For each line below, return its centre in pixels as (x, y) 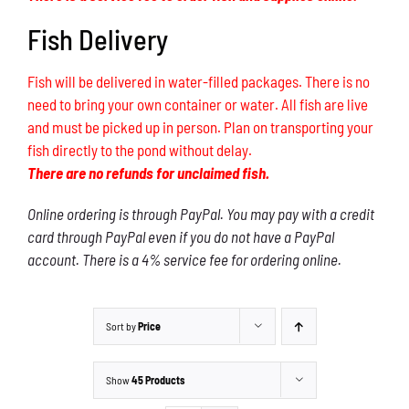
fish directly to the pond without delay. (139, 149)
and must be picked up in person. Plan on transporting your (200, 126)
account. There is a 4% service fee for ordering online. (184, 259)
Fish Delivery (97, 38)
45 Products (157, 379)
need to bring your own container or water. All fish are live (197, 104)
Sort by (121, 325)
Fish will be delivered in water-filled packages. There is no (198, 81)
